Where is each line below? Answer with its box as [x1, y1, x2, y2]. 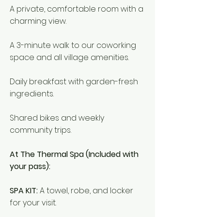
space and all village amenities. [10, 52, 129, 63]
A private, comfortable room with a [10, 3, 143, 15]
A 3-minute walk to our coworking [10, 40, 136, 51]
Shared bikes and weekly [10, 112, 104, 124]
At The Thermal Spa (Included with [10, 149, 139, 160]
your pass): [10, 161, 50, 172]
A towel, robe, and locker [40, 185, 133, 196]
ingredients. [10, 88, 54, 99]
